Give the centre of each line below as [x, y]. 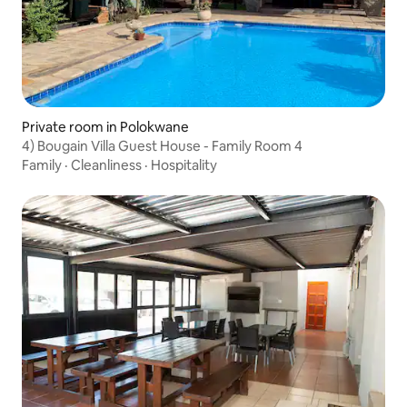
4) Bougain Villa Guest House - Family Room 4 [162, 145]
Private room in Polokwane [105, 126]
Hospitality [184, 164]
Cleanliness [106, 164]
